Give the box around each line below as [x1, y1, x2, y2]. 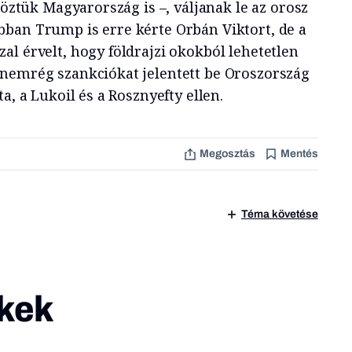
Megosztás [199, 148, 255, 159]
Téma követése [240, 208, 318, 220]
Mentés [280, 148, 318, 159]
